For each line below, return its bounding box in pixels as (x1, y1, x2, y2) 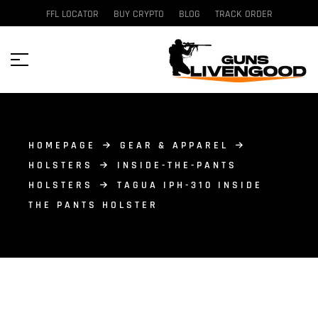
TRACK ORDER (214, 8, 273, 21)
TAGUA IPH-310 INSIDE (117, 179, 263, 192)
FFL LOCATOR (45, 8, 99, 21)
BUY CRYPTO (113, 8, 164, 21)
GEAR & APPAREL (120, 139, 229, 152)
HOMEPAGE (28, 139, 96, 152)
